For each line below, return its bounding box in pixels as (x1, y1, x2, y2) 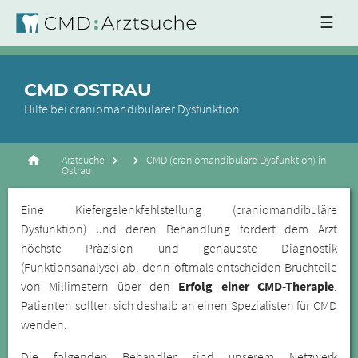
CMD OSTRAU (24, 78, 152, 101)
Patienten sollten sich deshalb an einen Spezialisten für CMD (21, 297, 337, 313)
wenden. (21, 316, 67, 332)
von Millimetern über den (21, 278, 179, 294)
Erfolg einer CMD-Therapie (178, 278, 335, 294)
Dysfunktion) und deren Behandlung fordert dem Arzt (21, 221, 337, 237)
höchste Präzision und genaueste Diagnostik (21, 240, 337, 256)
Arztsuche (62, 153, 105, 167)
